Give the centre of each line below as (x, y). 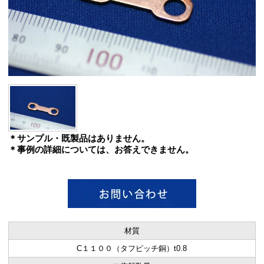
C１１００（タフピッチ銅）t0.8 (132, 248)
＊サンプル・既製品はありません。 (79, 138)
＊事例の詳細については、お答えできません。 (101, 149)
